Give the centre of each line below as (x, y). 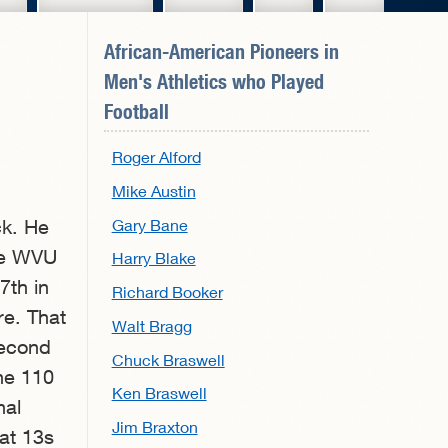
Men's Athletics (165, 81)
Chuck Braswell (168, 359)
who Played (275, 81)
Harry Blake (153, 258)
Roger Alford (156, 157)
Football (136, 111)
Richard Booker (167, 292)
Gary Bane (149, 224)
